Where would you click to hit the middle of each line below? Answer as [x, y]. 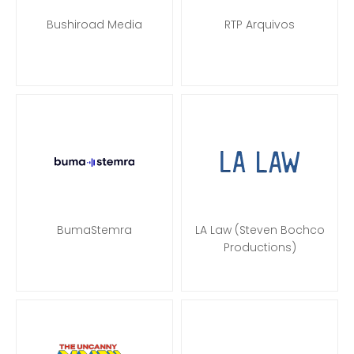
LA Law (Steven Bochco [260, 230]
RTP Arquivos [260, 24]
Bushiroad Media [94, 24]
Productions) [260, 247]
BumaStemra [94, 230]
